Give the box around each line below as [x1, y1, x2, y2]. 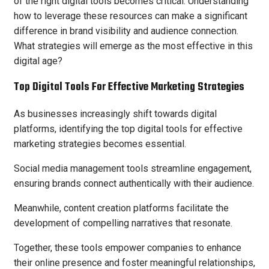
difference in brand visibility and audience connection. [14, 25, 238, 37]
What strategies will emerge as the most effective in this [14, 40, 253, 52]
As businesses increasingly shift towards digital [14, 107, 217, 119]
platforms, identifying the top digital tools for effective [14, 122, 243, 134]
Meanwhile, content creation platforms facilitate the [14, 202, 229, 214]
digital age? [14, 55, 62, 67]
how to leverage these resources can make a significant [14, 10, 247, 22]
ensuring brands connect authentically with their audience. [14, 177, 254, 189]
